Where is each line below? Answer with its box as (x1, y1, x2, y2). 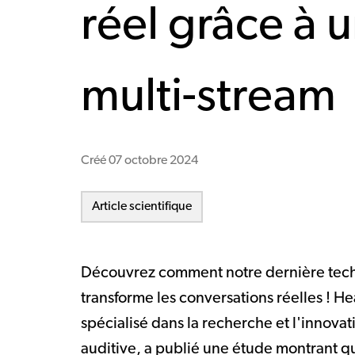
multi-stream (81, 74, 336, 122)
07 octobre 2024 (109, 155, 198, 167)
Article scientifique (92, 200, 192, 213)
